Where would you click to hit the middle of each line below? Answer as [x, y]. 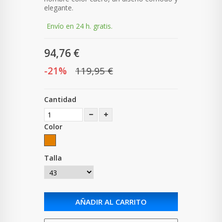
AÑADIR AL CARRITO [111, 202]
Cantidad [60, 100]
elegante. [59, 8]
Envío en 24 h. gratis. [80, 26]
